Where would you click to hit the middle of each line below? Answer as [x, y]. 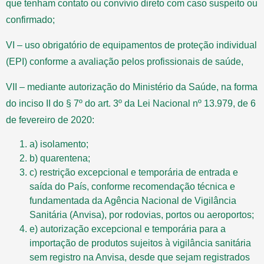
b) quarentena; [60, 158]
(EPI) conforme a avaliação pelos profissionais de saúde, [125, 61]
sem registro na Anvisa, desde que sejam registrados [140, 257]
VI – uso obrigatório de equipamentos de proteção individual [131, 45]
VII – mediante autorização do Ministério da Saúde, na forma [132, 87]
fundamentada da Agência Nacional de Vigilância [133, 200]
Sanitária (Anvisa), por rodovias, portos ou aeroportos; [142, 214]
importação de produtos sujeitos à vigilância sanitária [140, 243]
